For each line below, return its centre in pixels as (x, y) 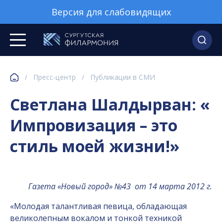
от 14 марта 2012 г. (173, 186)
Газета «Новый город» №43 (80, 186)
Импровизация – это (94, 125)
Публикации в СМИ (123, 77)
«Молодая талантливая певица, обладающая (98, 206)
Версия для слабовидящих (111, 12)
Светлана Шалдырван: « (110, 104)
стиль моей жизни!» (95, 146)
